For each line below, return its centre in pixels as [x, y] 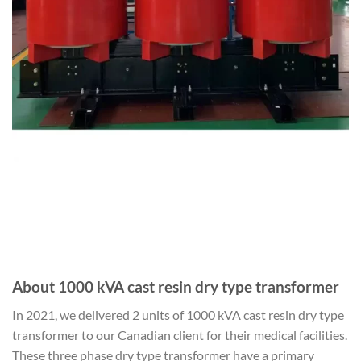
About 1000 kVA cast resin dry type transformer [176, 287]
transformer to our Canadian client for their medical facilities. [180, 334]
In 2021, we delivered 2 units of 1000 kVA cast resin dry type [178, 314]
